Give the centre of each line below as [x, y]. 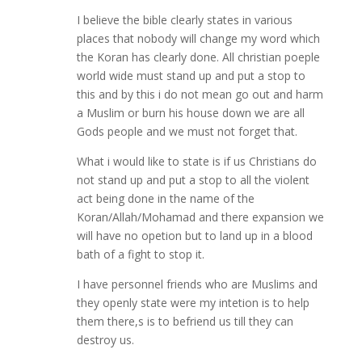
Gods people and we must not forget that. [187, 132]
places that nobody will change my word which [198, 39]
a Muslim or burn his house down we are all [190, 113]
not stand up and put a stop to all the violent [193, 180]
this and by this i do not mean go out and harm [200, 95]
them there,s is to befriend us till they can [185, 322]
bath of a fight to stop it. [140, 255]
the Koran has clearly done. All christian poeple [198, 57]
